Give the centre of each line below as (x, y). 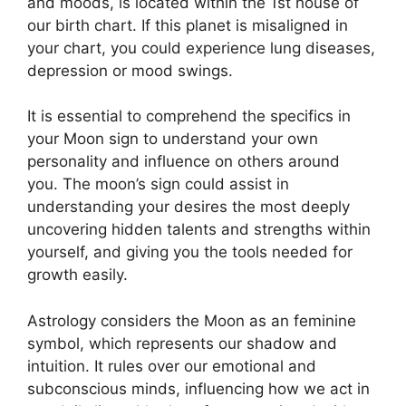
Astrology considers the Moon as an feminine (192, 320)
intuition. (58, 366)
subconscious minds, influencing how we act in (198, 388)
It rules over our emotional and (205, 366)
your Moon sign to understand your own (173, 139)
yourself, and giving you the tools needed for (190, 252)
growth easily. (77, 275)
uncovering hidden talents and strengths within (199, 229)
